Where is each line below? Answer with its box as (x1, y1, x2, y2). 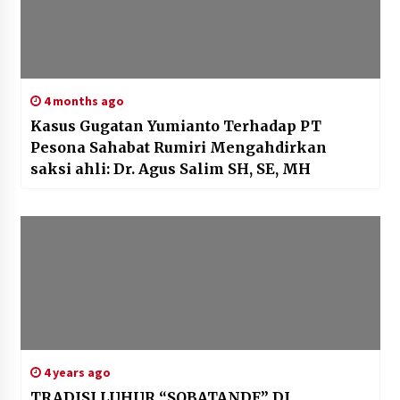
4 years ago (40, 364, 111, 381)
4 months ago (40, 93, 124, 110)
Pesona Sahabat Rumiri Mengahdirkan (29, 138, 327, 157)
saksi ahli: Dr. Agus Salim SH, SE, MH (29, 160, 311, 179)
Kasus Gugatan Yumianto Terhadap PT (29, 117, 321, 136)
